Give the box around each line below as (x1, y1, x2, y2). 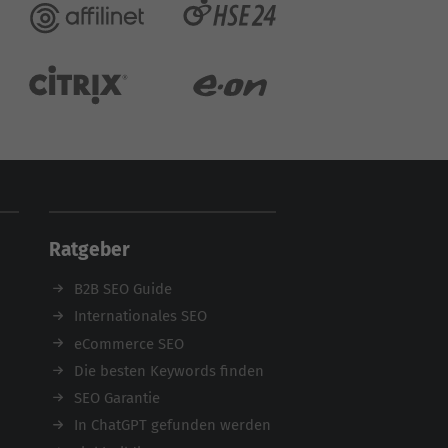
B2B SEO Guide (74, 280, 172, 299)
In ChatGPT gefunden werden (74, 416, 271, 435)
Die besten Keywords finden (74, 361, 264, 380)
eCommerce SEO (74, 334, 184, 353)
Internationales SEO (74, 307, 207, 326)
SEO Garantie (74, 389, 160, 408)
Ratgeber (48, 238, 130, 262)
